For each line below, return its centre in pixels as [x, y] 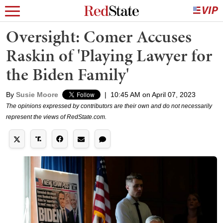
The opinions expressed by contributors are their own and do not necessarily [109, 106]
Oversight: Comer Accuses [99, 37]
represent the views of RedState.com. [56, 117]
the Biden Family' [67, 74]
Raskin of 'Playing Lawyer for [109, 56]
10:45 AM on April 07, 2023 [153, 95]
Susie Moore [37, 95]
